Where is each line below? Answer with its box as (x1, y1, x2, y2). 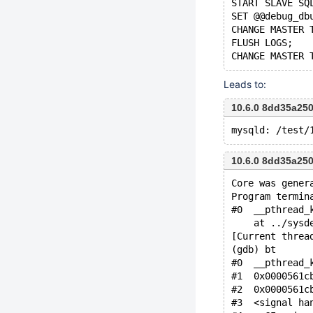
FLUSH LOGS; (231, 37, 293, 48)
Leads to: (224, 78, 266, 90)
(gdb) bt (231, 244, 276, 255)
